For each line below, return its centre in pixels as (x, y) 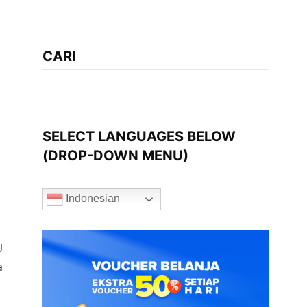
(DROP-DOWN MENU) (115, 156)
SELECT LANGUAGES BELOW (139, 136)
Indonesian (91, 199)
